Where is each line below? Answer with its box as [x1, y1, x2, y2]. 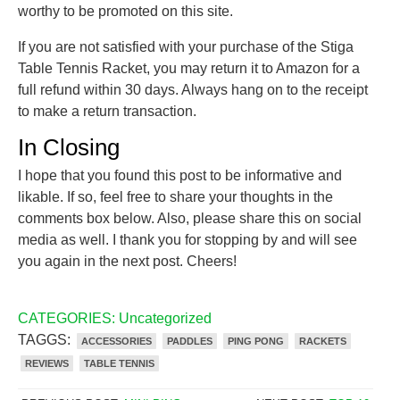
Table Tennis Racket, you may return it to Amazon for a [18, 61, 360, 77]
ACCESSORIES [81, 336, 152, 347]
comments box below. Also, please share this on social [18, 211, 362, 227]
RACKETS [299, 336, 346, 347]
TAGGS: [18, 332, 74, 348]
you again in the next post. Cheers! [18, 254, 237, 270]
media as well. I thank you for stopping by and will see [18, 232, 357, 248]
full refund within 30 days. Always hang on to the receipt [18, 82, 368, 98]
